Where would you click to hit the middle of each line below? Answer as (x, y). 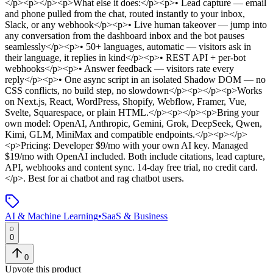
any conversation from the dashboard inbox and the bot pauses (125, 35)
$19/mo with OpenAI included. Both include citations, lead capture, (135, 156)
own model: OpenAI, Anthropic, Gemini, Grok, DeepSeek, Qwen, (133, 123)
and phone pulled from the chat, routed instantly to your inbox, (125, 13)
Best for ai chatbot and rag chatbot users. (105, 178)
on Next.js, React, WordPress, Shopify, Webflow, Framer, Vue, (126, 101)
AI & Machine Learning (51, 216)
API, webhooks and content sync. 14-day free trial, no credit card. (131, 167)
